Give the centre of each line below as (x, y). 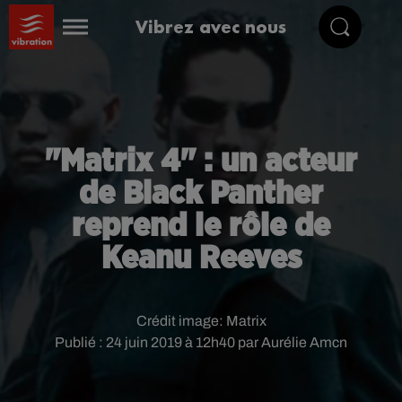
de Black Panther (201, 194)
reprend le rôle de (201, 226)
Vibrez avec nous (211, 26)
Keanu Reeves (201, 258)
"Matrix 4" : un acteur (201, 162)
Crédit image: (181, 321)
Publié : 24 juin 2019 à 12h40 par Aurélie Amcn (201, 342)
